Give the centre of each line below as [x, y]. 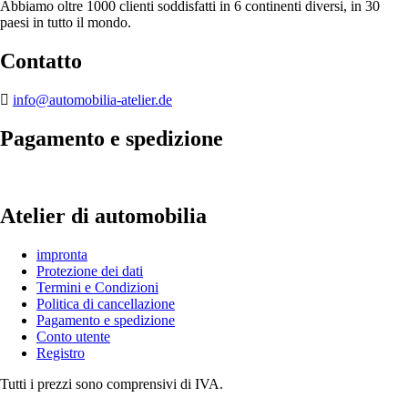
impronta [62, 254]
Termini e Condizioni [97, 287]
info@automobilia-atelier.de [92, 99]
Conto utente [73, 336]
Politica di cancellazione [106, 303]
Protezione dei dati [90, 270]
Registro [61, 352]
